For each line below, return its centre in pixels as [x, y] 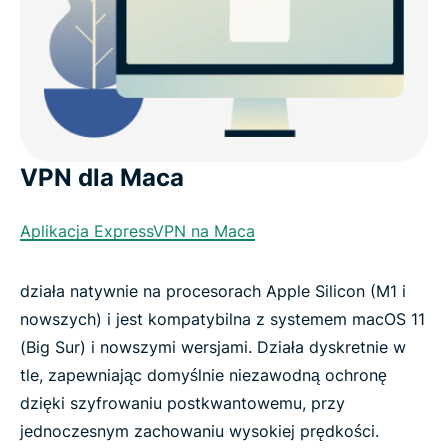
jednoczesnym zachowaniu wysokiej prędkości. [199, 431]
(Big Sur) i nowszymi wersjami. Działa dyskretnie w [213, 347]
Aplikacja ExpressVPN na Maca [137, 231]
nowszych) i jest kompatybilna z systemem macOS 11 [222, 319]
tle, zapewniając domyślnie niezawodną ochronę [203, 375]
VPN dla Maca [102, 178]
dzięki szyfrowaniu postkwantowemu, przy [182, 403]
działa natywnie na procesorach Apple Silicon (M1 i [213, 291]
